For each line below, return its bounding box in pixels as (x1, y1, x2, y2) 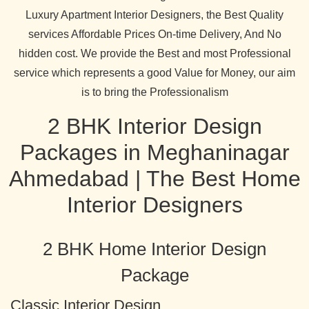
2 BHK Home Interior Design (43, 239, 266, 259)
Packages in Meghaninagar (19, 140, 290, 165)
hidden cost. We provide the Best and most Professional (18, 48, 291, 59)
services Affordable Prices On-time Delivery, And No (28, 28, 281, 40)
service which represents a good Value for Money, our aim (14, 67, 295, 79)
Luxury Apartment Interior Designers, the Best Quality (26, 9, 283, 21)
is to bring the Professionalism (81, 86, 228, 98)
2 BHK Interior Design (47, 114, 262, 139)
